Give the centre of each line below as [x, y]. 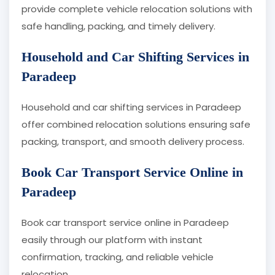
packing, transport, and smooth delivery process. [133, 142]
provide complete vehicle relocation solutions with [137, 9]
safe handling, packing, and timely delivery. [118, 26]
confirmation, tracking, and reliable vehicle [118, 257]
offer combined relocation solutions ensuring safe [136, 125]
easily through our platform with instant [112, 240]
